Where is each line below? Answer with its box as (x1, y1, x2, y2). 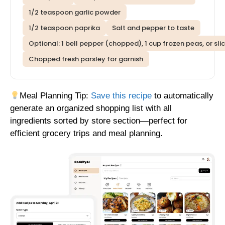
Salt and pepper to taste (112, 23, 194, 33)
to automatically (152, 91, 214, 101)
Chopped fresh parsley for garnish (29, 54, 143, 64)
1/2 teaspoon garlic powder (29, 8, 121, 18)
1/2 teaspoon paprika (29, 23, 100, 33)
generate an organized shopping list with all (10, 103, 172, 114)
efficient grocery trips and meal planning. (10, 129, 163, 139)
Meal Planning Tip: (20, 91, 91, 101)
